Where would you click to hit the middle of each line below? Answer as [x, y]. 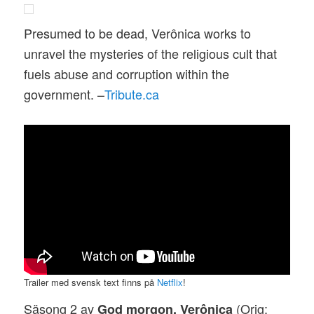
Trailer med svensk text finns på [91, 282]
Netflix [170, 282]
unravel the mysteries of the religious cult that [151, 53]
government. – [64, 94]
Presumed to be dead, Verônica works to [138, 33]
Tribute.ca [132, 94]
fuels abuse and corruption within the [127, 73]
